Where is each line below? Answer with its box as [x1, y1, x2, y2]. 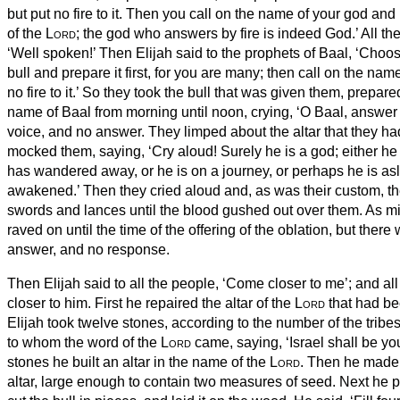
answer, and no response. [7, 241, 170, 257]
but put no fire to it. [7, 5, 126, 21]
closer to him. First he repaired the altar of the [7, 295, 295, 311]
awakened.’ [7, 182, 83, 198]
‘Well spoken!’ [7, 45, 99, 61]
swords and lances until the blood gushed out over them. [7, 202, 365, 218]
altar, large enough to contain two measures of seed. [7, 373, 339, 389]
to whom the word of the [7, 334, 161, 350]
